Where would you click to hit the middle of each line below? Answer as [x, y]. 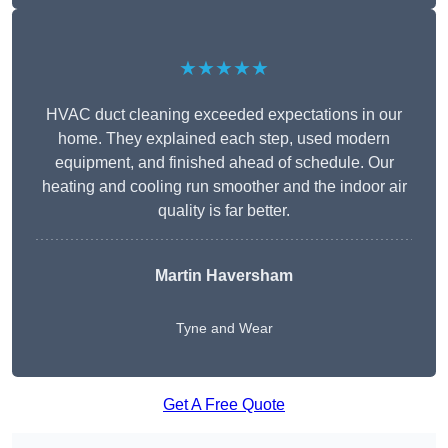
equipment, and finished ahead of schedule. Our [224, 163]
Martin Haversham [224, 276]
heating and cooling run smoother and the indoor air [224, 187]
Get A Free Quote [224, 405]
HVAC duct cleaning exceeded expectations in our [224, 115]
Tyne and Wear [224, 328]
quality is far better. [224, 211]
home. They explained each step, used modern [224, 139]
